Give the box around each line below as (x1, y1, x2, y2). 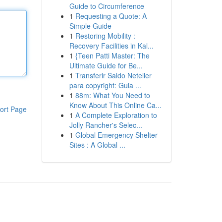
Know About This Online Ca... (69, 100, 162, 110)
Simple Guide (69, 21, 111, 31)
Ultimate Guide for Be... (69, 60, 143, 70)
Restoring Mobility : (75, 31, 135, 41)
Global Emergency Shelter (75, 130, 158, 140)
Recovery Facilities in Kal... (69, 41, 154, 51)
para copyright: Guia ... (69, 80, 141, 90)
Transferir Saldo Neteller (75, 70, 152, 80)
